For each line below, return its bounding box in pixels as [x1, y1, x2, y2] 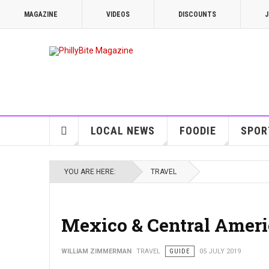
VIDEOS [106, 10, 130, 19]
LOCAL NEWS [90, 124, 155, 137]
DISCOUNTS [178, 10, 216, 19]
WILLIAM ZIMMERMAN [61, 247, 131, 255]
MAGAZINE [24, 10, 58, 19]
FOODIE [179, 124, 216, 137]
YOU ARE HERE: [64, 168, 119, 176]
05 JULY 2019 [199, 247, 241, 255]
